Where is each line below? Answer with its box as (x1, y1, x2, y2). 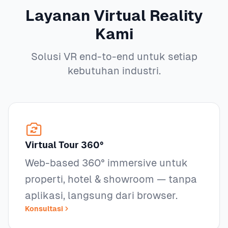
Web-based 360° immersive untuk (25, 157, 188, 168)
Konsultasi (25, 205, 63, 213)
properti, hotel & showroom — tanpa (25, 174, 197, 185)
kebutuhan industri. (67, 65, 161, 76)
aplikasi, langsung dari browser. (25, 190, 178, 201)
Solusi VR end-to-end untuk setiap (31, 51, 197, 62)
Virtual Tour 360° (25, 139, 103, 150)
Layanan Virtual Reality (25, 7, 203, 24)
